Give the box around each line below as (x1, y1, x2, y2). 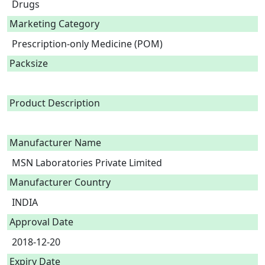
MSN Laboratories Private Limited (12, 156, 162, 169)
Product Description (9, 96, 100, 109)
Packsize (9, 57, 48, 70)
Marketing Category (9, 17, 99, 30)
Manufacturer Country (9, 176, 111, 189)
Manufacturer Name (9, 136, 101, 149)
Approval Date (9, 215, 73, 228)
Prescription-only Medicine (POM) (12, 37, 167, 50)
